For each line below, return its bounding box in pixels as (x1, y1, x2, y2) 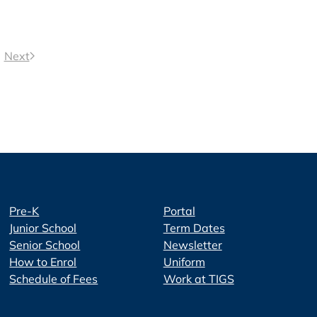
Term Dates (163, 221, 225, 235)
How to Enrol (9, 255, 77, 269)
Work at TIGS (163, 272, 234, 286)
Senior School (9, 238, 81, 252)
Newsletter (163, 238, 222, 252)
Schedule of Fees (9, 272, 98, 286)
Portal (163, 204, 195, 218)
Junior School (9, 221, 77, 235)
